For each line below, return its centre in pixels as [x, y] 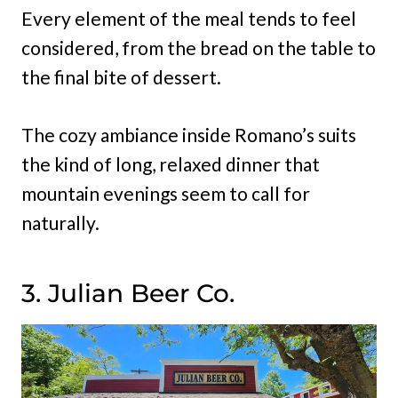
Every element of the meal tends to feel [189, 19]
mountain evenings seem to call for [166, 194]
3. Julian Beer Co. [128, 294]
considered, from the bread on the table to [199, 48]
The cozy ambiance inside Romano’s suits [189, 135]
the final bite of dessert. [121, 77]
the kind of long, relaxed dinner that [171, 164]
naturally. [60, 223]
